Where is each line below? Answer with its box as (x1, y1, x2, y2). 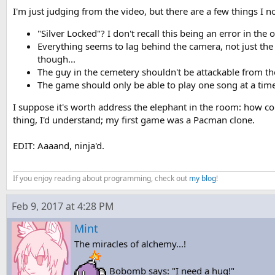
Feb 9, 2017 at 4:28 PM (12, 199, 114, 213)
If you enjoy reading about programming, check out (13, 172, 189, 184)
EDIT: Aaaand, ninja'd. (13, 139, 104, 152)
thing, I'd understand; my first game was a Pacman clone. (13, 114, 255, 126)
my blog (189, 172, 216, 184)
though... (37, 53, 76, 65)
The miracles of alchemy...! (74, 237, 186, 250)
